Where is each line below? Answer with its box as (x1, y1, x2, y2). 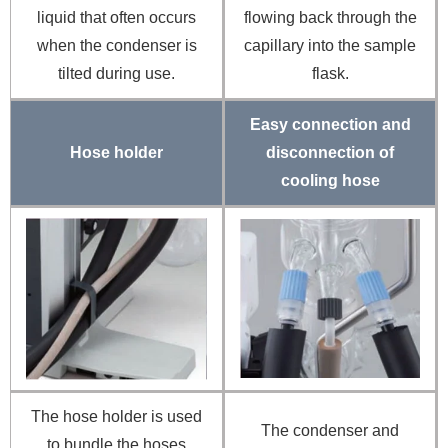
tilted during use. (58, 64, 175, 82)
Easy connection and (249, 115, 411, 133)
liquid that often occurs (37, 8, 196, 26)
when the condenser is (36, 36, 197, 54)
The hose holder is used (31, 407, 202, 425)
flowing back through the (243, 8, 417, 26)
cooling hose (280, 171, 380, 189)
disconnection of (266, 143, 394, 161)
